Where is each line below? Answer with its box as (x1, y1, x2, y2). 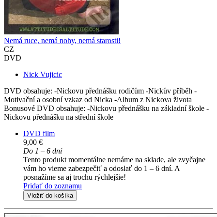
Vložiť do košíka (27, 192, 73, 200)
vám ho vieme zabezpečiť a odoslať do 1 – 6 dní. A (23, 164, 180, 173)
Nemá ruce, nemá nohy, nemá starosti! (4, 36, 121, 45)
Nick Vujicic (23, 70, 62, 79)
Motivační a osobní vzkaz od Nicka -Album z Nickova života (4, 95, 192, 104)
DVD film (23, 129, 55, 138)
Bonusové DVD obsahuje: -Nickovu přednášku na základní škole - (4, 104, 209, 113)
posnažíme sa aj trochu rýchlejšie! (23, 173, 126, 182)
